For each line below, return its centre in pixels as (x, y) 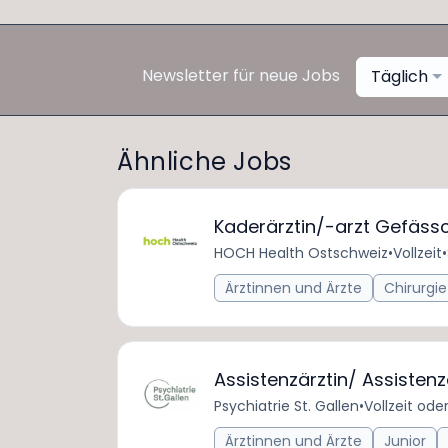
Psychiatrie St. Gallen (286, 406)
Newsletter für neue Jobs (241, 76)
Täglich (400, 76)
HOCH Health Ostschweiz (301, 253)
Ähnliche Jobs (204, 161)
